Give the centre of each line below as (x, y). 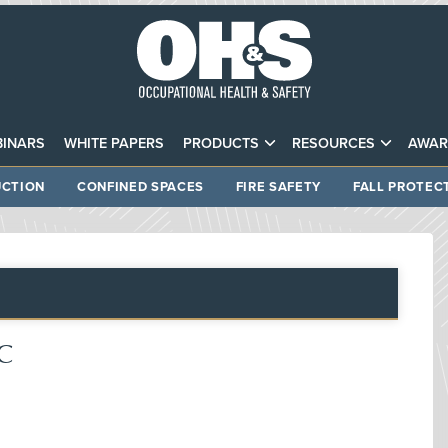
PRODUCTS (221, 143)
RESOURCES (334, 143)
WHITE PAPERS (113, 143)
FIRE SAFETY (278, 186)
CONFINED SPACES (140, 186)
